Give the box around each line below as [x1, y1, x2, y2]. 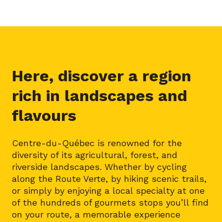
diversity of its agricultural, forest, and [12, 150, 177, 160]
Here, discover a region [12, 66, 191, 85]
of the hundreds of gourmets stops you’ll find [12, 197, 209, 208]
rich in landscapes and [12, 86, 187, 105]
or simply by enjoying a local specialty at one [12, 185, 205, 196]
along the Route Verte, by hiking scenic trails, [12, 173, 207, 184]
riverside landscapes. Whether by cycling [12, 162, 187, 172]
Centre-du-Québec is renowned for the [12, 138, 182, 148]
